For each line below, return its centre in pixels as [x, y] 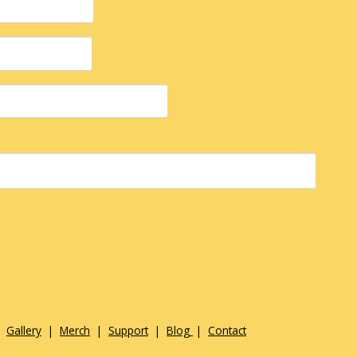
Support [128, 330]
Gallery [24, 330]
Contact [227, 330]
